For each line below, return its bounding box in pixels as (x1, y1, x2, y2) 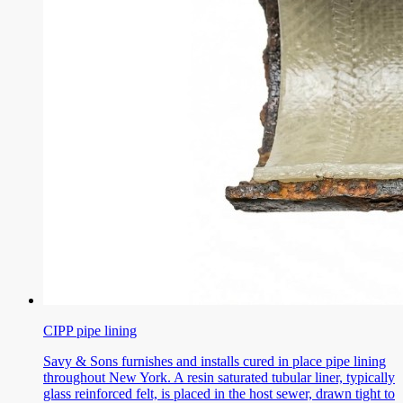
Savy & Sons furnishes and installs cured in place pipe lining (43, 353, 386, 369)
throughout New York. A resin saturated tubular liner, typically (43, 369, 395, 385)
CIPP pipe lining (43, 322, 137, 338)
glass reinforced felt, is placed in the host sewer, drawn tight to (43, 385, 395, 401)
